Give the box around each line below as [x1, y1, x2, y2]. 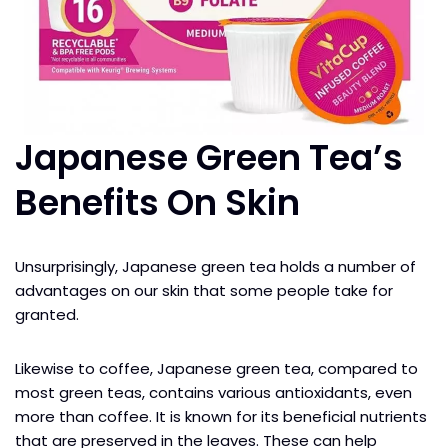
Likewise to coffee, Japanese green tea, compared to [15, 357, 418, 379]
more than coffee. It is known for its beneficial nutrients [15, 405, 427, 427]
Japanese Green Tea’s [15, 132, 403, 182]
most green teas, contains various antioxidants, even [15, 381, 412, 403]
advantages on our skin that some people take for [15, 279, 393, 301]
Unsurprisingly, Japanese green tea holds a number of [15, 255, 416, 277]
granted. [15, 303, 83, 325]
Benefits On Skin [15, 177, 308, 227]
